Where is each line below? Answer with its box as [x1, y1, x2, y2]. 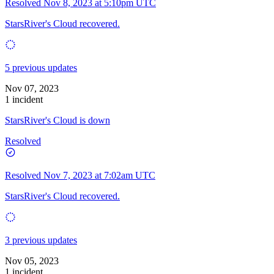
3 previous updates [5, 234, 77, 245]
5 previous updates [5, 62, 77, 73]
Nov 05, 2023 [5, 255, 59, 266]
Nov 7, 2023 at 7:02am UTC [43, 169, 155, 180]
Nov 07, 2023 [5, 83, 59, 94]
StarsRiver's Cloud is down [5, 114, 110, 125]
